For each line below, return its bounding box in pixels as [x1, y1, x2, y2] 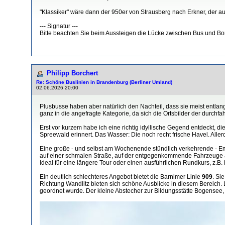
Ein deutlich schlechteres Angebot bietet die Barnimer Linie [40, 173, 202, 180]
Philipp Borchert [47, 69, 98, 77]
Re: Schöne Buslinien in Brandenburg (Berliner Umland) [36, 79, 172, 85]
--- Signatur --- [40, 22, 78, 30]
